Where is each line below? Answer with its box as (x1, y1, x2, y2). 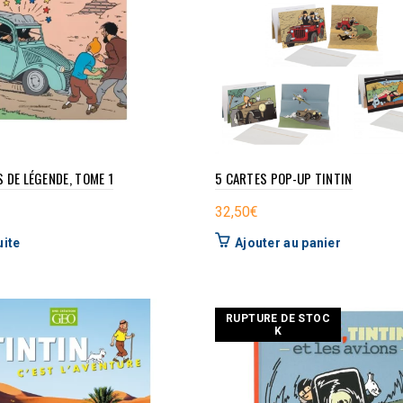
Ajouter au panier (234, 235, 342, 250)
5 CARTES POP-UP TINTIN (214, 167, 353, 188)
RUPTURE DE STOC (225, 311, 330, 325)
